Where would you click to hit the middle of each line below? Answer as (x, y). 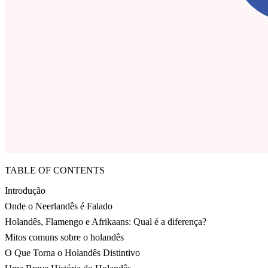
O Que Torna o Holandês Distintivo (72, 253)
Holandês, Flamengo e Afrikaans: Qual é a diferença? (106, 222)
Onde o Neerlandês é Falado (59, 206)
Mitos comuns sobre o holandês (64, 237)
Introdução (25, 191)
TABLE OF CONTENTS (55, 170)
